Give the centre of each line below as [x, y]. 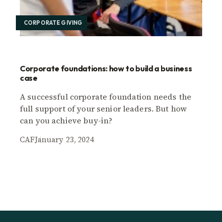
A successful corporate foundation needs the [106, 96]
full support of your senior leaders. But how [104, 108]
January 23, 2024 [64, 139]
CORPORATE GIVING [53, 23]
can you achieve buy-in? [66, 120]
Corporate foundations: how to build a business [106, 68]
